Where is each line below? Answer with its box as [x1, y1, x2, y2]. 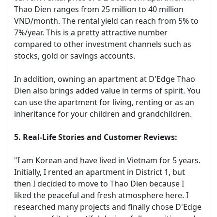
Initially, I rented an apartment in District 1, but [14, 167, 185, 178]
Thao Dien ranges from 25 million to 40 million [14, 4, 184, 15]
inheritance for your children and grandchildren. [14, 108, 192, 120]
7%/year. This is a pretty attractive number [14, 27, 168, 38]
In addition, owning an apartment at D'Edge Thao [14, 74, 195, 85]
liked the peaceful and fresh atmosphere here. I [14, 190, 188, 201]
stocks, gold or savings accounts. [14, 50, 135, 62]
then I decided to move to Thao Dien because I [14, 178, 184, 189]
